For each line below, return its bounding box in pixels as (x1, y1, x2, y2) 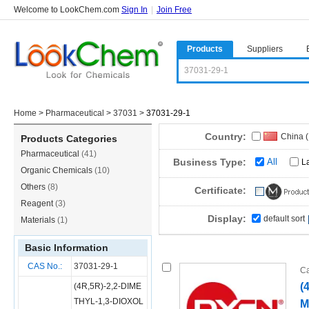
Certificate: (195, 185, 246, 196)
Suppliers (247, 44, 283, 54)
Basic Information (25, 242, 108, 253)
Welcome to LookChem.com (14, 5, 121, 14)
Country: (205, 131, 246, 142)
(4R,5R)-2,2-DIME (74, 281, 141, 291)
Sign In (121, 5, 148, 14)
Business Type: (173, 157, 246, 168)
